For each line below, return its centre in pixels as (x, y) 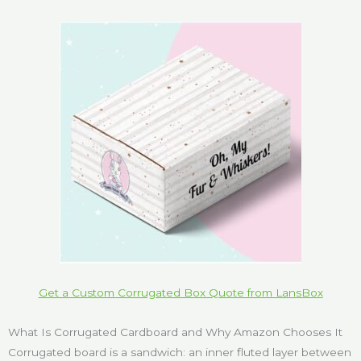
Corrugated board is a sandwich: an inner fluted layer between (180, 352)
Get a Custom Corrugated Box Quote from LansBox (180, 292)
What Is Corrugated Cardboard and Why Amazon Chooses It (175, 332)
